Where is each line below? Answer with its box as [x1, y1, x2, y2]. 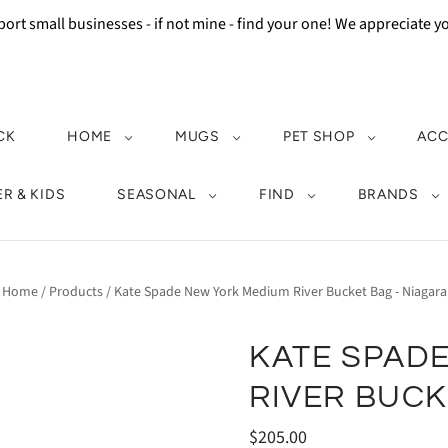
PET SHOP [282, 128, 355, 145]
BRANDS [357, 186, 419, 203]
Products [48, 282, 103, 302]
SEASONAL [117, 186, 196, 203]
